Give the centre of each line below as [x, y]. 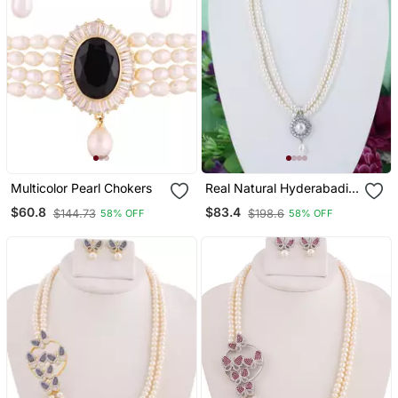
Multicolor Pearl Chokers [81, 187]
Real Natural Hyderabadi [277, 187]
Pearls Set [235, 203]
